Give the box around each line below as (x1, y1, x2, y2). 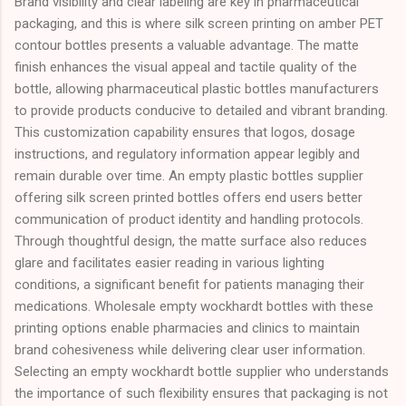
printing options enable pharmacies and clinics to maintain (14, 319, 360, 336)
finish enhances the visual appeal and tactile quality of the (14, 58, 357, 75)
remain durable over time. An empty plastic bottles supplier (14, 167, 363, 184)
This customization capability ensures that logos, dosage (14, 123, 355, 140)
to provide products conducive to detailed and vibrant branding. (14, 101, 388, 119)
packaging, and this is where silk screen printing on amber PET (14, 14, 383, 32)
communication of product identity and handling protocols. (14, 210, 363, 227)
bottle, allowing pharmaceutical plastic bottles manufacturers (14, 80, 379, 97)
